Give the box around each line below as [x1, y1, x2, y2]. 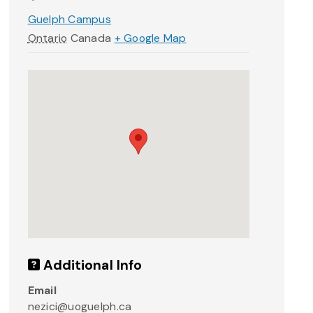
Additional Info [39, 256, 143, 274]
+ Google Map [114, 31, 187, 46]
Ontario [27, 31, 68, 46]
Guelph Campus [27, 12, 112, 27]
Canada [70, 31, 112, 46]
